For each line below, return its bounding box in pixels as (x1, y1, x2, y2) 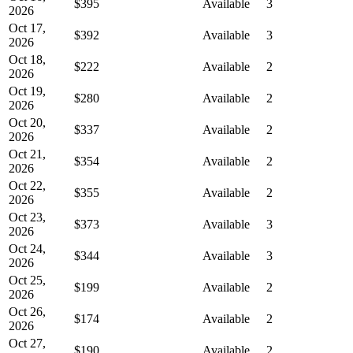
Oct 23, (9, 210, 46, 224)
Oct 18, (9, 52, 46, 66)
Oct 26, (9, 304, 46, 318)
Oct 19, (9, 84, 46, 98)
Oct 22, (9, 178, 46, 192)
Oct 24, (9, 241, 46, 255)
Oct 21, (9, 147, 46, 161)
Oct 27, (9, 336, 46, 350)
